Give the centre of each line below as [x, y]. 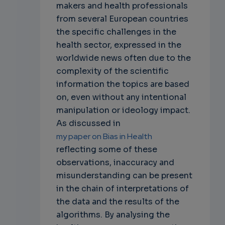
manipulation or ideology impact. [123, 110]
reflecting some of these [106, 149]
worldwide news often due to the [123, 58]
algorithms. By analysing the [113, 214]
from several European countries [122, 19]
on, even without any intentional [121, 97]
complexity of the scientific [112, 71]
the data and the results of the [118, 201]
